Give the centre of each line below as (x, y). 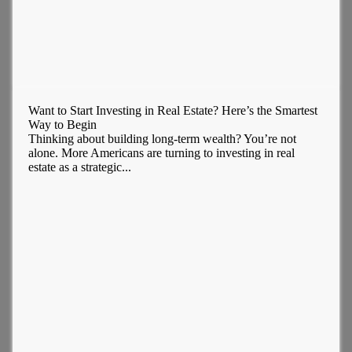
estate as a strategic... (79, 167)
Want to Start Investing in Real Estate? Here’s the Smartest (172, 111)
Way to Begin (62, 125)
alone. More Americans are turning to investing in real (161, 153)
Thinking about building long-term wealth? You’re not (162, 139)
